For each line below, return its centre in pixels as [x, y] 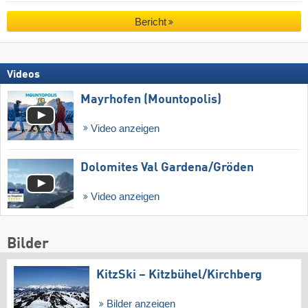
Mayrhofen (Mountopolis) [151, 99]
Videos [23, 75]
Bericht [150, 22]
